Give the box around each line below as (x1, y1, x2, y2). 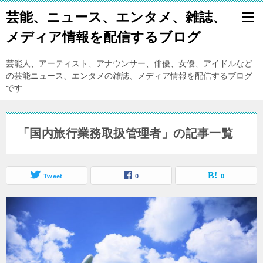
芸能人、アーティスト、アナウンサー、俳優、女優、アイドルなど (6, 59, 252, 68)
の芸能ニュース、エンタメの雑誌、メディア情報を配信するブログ (6, 71, 252, 80)
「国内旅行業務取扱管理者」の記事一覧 (18, 127, 234, 140)
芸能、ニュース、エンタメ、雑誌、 (6, 9, 226, 25)
